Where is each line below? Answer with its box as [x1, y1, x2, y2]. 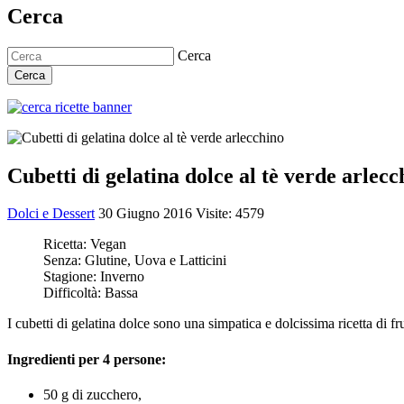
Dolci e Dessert [7, 206, 95, 222]
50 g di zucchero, [43, 386, 142, 402]
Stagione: [43, 269, 100, 285]
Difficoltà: [43, 285, 105, 301]
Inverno [100, 269, 144, 285]
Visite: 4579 [196, 206, 264, 222]
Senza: [43, 252, 85, 269]
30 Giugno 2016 [98, 206, 196, 222]
